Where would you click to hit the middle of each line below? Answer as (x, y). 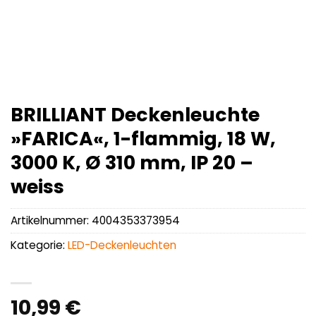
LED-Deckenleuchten (122, 245)
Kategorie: (39, 245)
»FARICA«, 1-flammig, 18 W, (143, 139)
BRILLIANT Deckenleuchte (135, 115)
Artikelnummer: (51, 221)
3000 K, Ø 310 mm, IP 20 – (132, 163)
